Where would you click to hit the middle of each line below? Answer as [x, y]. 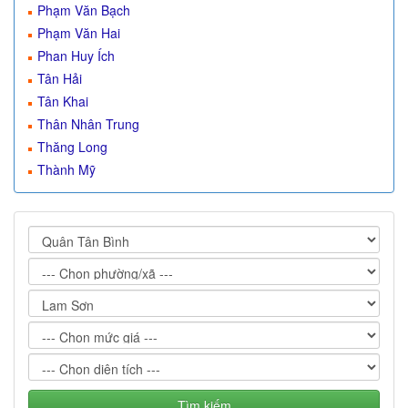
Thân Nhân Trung [88, 124]
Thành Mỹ [66, 169]
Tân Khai [63, 101]
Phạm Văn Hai [79, 33]
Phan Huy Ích [76, 56]
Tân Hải [60, 78]
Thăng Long [72, 147]
